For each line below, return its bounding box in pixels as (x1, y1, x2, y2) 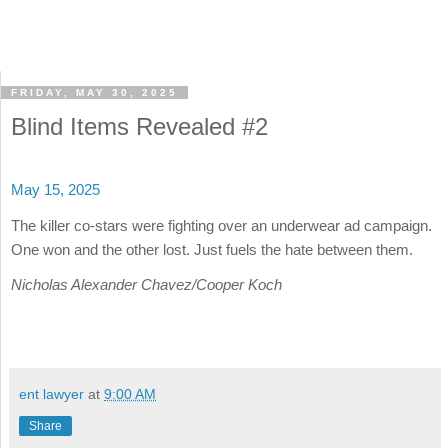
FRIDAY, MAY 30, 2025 (11, 87, 178, 99)
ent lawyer (19, 386, 84, 403)
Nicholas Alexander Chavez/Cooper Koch (11, 275, 286, 293)
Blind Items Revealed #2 (11, 113, 268, 141)
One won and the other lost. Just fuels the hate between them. (11, 240, 413, 258)
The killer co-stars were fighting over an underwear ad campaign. (11, 216, 432, 234)
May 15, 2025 (11, 181, 100, 199)
